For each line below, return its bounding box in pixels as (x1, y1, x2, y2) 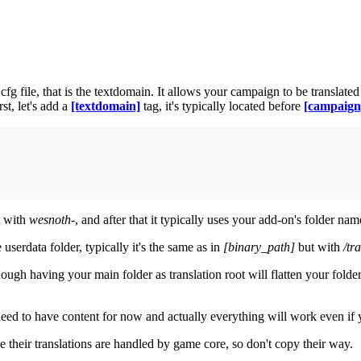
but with (295, 240, 343, 255)
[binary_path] (223, 240, 295, 255)
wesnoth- (29, 213, 75, 227)
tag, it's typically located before (140, 99, 304, 114)
